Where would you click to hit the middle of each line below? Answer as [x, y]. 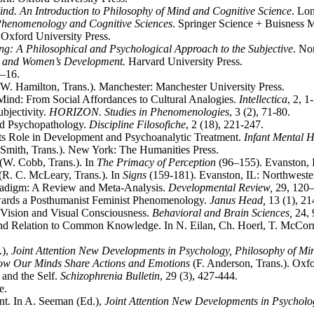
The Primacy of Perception [156, 162]
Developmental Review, [220, 187]
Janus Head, [239, 200]
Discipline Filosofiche [137, 124]
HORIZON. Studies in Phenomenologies [139, 112]
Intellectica [263, 99]
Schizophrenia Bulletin [110, 276]
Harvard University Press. [184, 61]
